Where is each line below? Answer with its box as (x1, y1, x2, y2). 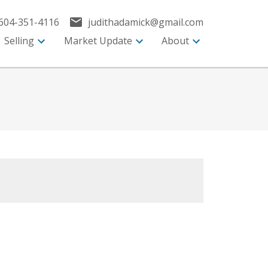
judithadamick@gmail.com (88, 15, 204, 29)
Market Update (63, 34, 132, 47)
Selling (4, 34, 35, 47)
